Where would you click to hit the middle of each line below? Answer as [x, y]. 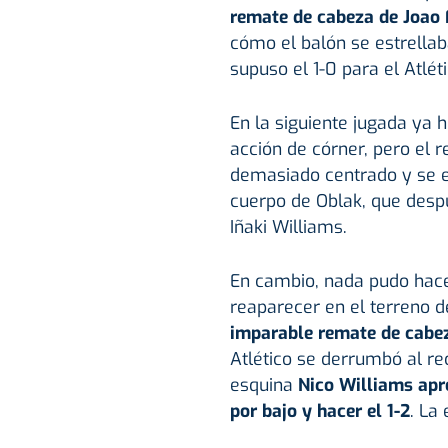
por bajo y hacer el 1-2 [319, 410]
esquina [263, 384]
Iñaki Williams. [288, 226]
